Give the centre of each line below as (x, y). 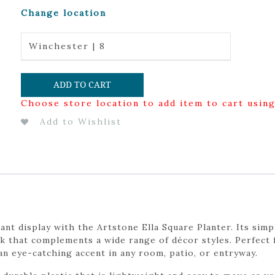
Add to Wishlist (80, 121)
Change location (63, 13)
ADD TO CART (82, 84)
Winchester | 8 (67, 46)
